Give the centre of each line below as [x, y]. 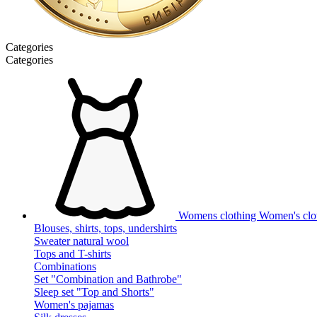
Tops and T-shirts [73, 254]
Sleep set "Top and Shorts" [94, 292]
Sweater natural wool [81, 241]
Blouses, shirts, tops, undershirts [105, 228]
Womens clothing [219, 215]
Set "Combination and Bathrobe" [108, 279]
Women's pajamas [74, 305]
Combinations [65, 266]
